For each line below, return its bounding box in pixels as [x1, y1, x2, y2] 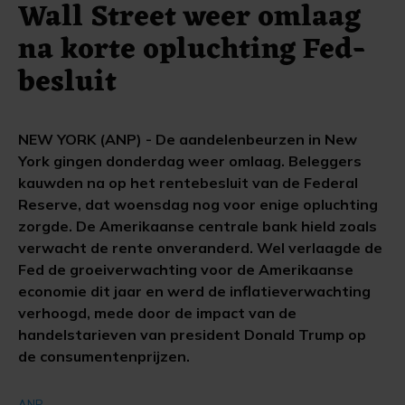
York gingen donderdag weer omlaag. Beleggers [18, 152, 362, 170]
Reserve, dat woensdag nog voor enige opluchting [18, 195, 378, 213]
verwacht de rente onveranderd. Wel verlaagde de [18, 239, 382, 257]
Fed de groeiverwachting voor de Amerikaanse [18, 260, 353, 278]
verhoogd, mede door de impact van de [18, 304, 297, 322]
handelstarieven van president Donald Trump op [18, 325, 366, 344]
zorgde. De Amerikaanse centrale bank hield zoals [18, 217, 377, 235]
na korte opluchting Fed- [18, 24, 366, 76]
